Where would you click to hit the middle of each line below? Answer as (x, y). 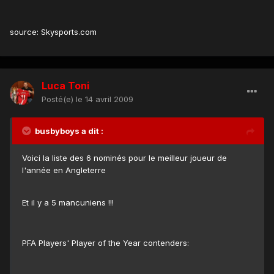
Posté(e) (59, 99)
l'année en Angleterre (64, 170)
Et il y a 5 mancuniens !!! (68, 203)
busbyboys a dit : (69, 131)
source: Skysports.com (53, 32)
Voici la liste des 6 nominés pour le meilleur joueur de (124, 158)
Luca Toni (65, 86)
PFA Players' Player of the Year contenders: (106, 243)
